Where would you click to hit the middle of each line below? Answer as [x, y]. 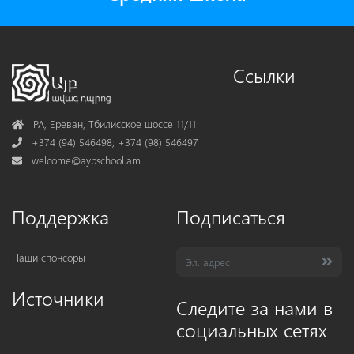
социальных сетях [252, 329]
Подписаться [231, 216]
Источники [58, 298]
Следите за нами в [254, 307]
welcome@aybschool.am [86, 160]
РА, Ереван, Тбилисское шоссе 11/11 [113, 123]
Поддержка [60, 216]
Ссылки [264, 75]
